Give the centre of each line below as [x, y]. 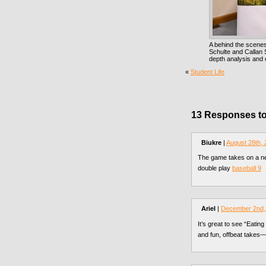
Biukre [211, 142]
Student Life [208, 72]
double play [215, 168]
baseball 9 [247, 168]
